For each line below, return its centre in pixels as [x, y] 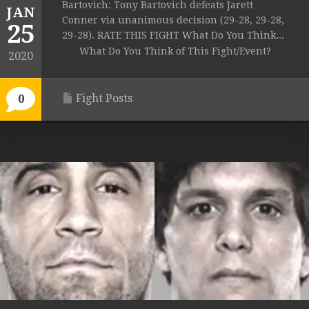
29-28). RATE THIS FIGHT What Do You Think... [173, 36]
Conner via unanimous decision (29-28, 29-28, [173, 20]
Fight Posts [104, 99]
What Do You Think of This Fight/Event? [175, 51]
